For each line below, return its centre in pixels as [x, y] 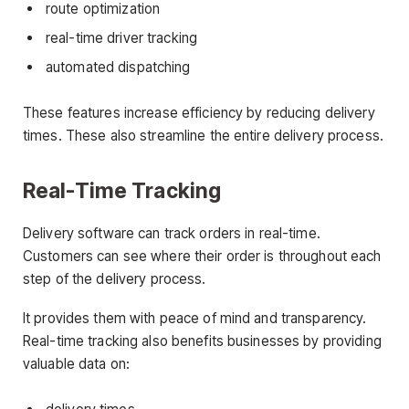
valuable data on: [77, 363]
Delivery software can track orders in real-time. [172, 233]
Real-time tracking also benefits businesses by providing [202, 341]
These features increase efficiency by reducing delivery [199, 112]
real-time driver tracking [122, 37]
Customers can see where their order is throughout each [202, 256]
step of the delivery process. [115, 278]
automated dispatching [118, 67]
